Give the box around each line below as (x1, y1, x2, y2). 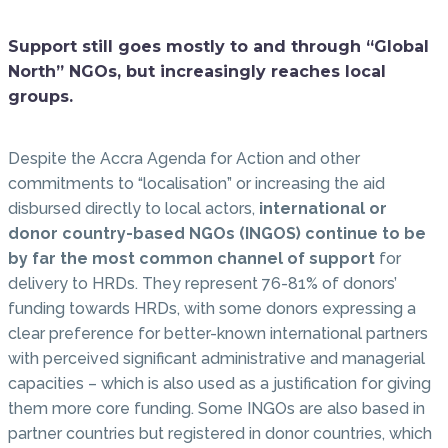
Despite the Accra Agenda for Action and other (8, 149, 360, 169)
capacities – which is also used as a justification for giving (8, 374, 431, 394)
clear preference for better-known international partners (8, 324, 428, 344)
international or (255, 199, 387, 219)
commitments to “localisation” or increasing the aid (8, 174, 385, 194)
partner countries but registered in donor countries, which (8, 424, 432, 444)
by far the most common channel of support (8, 249, 375, 269)
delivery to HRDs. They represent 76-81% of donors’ (8, 274, 397, 294)
